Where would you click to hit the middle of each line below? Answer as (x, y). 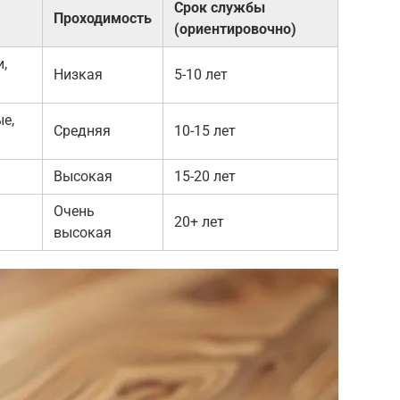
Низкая (78, 74)
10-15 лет (205, 130)
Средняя (82, 130)
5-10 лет (201, 74)
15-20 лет (205, 176)
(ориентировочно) (235, 29)
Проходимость (103, 18)
